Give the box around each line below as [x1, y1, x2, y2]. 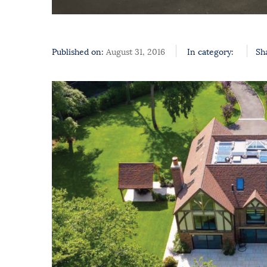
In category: [187, 45, 234, 58]
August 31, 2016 [104, 45, 165, 58]
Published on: [52, 45, 104, 58]
